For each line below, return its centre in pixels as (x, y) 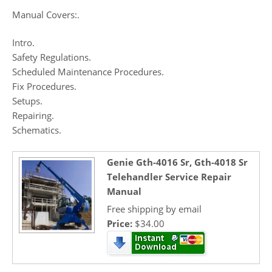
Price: (121, 223)
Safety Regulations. (52, 57)
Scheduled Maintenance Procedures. (88, 72)
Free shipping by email (154, 209)
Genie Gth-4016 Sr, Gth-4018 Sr (177, 162)
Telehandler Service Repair (169, 176)
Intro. (23, 43)
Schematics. (37, 130)
